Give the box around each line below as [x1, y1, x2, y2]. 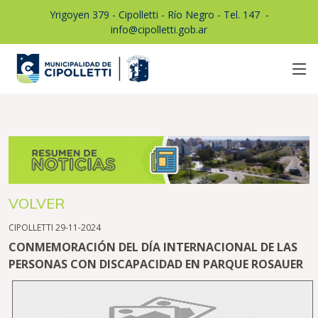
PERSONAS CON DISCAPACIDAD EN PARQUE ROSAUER [9, 256, 303, 273]
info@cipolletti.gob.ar [111, 23, 207, 36]
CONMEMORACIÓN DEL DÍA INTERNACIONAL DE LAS [9, 239, 297, 256]
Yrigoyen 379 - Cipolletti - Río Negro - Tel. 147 [49, 8, 260, 21]
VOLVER [9, 194, 65, 213]
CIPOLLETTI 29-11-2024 [9, 221, 101, 234]
